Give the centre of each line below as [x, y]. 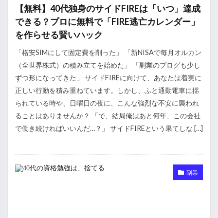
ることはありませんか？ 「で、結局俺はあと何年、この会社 [108, 116]
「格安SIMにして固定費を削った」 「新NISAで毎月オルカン [108, 53]
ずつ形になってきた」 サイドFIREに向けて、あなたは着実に [108, 78]
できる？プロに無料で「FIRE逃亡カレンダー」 [107, 22]
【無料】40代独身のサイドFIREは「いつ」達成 [108, 9]
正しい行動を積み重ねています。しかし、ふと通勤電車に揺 [107, 91]
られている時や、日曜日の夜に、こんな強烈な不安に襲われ [107, 103]
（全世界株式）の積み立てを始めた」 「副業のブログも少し [108, 65]
